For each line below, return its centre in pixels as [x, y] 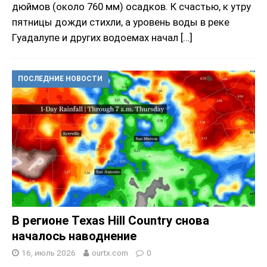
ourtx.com [110, 253]
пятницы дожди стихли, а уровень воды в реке [121, 22]
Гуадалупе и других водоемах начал [96, 38]
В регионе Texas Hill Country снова [111, 221]
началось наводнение [74, 236]
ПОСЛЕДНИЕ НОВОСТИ [60, 79]
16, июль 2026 [49, 253]
